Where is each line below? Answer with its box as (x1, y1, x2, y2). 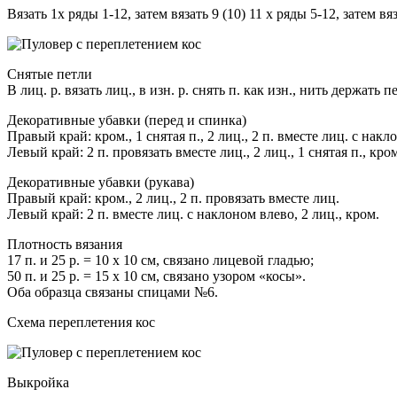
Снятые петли (7, 66, 92, 82)
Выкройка (7, 375, 69, 391)
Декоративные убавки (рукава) (7, 175, 194, 191)
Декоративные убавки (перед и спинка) (7, 113, 246, 128)
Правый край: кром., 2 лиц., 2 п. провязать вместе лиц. (7, 191, 339, 206)
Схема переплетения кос (7, 315, 155, 331)
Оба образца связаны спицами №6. (7, 284, 218, 300)
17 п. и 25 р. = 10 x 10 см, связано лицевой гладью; (7, 253, 314, 269)
